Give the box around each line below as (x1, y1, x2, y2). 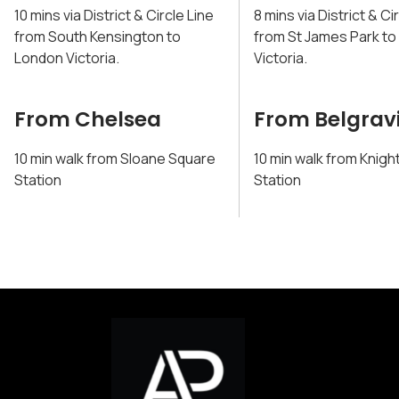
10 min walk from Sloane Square (14, 149, 216, 169)
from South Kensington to (14, 26, 181, 46)
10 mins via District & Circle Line (14, 4, 214, 25)
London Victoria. (14, 47, 119, 68)
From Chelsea (14, 105, 161, 134)
